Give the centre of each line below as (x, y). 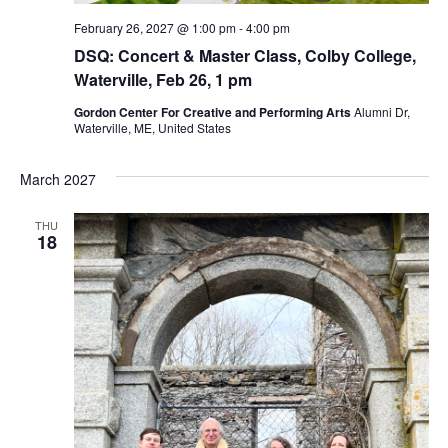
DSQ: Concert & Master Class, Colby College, (244, 55)
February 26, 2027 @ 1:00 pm (154, 27)
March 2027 (57, 178)
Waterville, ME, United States (152, 127)
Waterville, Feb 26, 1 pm (162, 79)
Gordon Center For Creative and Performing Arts (213, 111)
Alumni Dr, (381, 111)
